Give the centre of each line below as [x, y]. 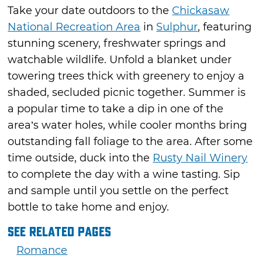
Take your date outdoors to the [90, 11]
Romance [42, 251]
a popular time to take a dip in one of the [116, 109]
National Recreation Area [74, 27]
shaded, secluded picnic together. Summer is [127, 93]
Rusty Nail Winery [200, 158]
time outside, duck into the [80, 158]
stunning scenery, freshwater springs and [117, 44]
